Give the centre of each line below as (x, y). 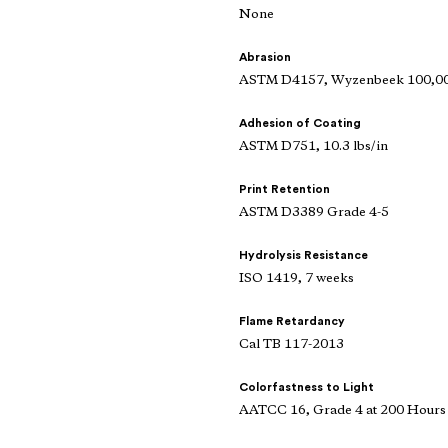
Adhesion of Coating (300, 123)
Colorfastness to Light (306, 387)
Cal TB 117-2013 (291, 345)
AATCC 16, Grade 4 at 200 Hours (342, 411)
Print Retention (284, 189)
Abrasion (265, 57)
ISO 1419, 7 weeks (296, 279)
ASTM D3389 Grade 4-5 (314, 213)
